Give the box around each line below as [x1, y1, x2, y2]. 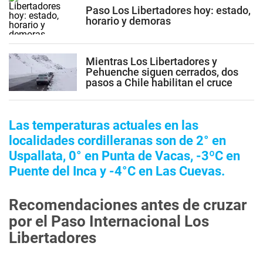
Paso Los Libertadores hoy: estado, [86, 4, 251, 16]
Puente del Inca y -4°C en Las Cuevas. [9, 164, 225, 178]
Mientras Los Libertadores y [86, 55, 217, 68]
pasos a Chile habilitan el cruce [86, 76, 232, 89]
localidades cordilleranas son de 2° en [9, 133, 226, 148]
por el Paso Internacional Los [9, 213, 209, 230]
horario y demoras [86, 14, 171, 27]
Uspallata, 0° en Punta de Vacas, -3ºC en [9, 149, 240, 163]
